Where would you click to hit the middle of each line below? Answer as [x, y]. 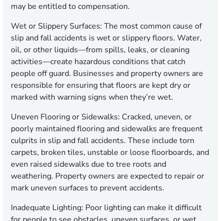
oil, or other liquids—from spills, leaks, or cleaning [100, 50]
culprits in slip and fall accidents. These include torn [103, 141]
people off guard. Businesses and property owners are [107, 74]
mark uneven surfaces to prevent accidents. [88, 188]
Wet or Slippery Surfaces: [56, 26]
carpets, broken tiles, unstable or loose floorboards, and [110, 153]
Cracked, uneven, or [156, 117]
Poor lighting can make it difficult [143, 208]
